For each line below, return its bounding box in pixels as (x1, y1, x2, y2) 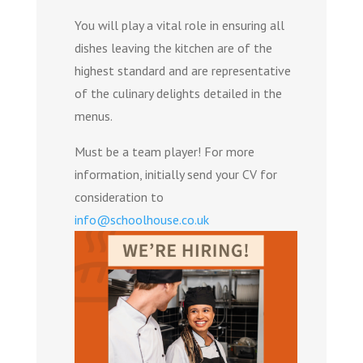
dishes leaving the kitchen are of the (74, 39, 272, 56)
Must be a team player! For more (74, 143, 254, 160)
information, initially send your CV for (74, 165, 277, 182)
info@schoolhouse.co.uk (74, 211, 209, 228)
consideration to (74, 188, 164, 205)
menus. (74, 107, 113, 124)
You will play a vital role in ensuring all (74, 16, 284, 33)
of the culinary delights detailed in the (74, 84, 282, 101)
